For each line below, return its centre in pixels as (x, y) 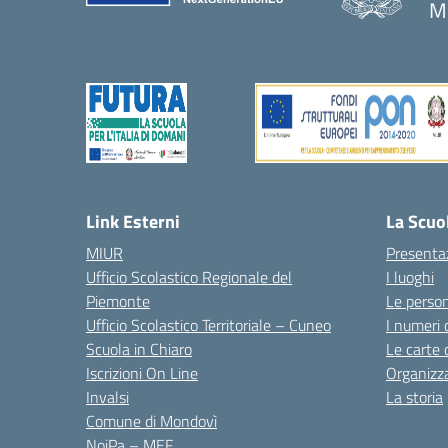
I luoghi (410, 277)
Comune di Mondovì (151, 421)
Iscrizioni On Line (142, 373)
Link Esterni (133, 221)
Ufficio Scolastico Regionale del (189, 277)
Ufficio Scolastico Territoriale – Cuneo (208, 325)
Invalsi (107, 397)
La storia (414, 397)
